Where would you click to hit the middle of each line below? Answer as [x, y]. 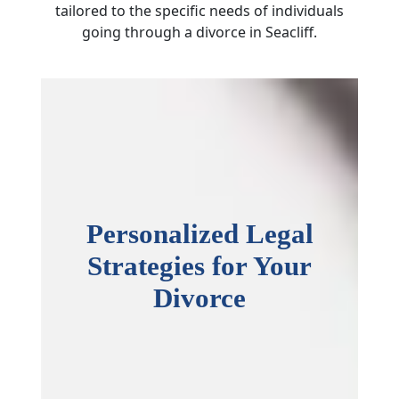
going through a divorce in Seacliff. [199, 32]
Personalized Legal [199, 234]
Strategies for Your [199, 266]
